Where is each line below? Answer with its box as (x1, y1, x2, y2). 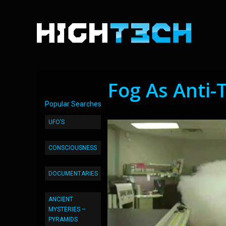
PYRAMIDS (48, 216, 78, 223)
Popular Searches (45, 100, 101, 108)
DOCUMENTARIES (48, 170, 98, 177)
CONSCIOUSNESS (48, 144, 97, 151)
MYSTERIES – (48, 206, 86, 213)
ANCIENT (48, 196, 73, 203)
